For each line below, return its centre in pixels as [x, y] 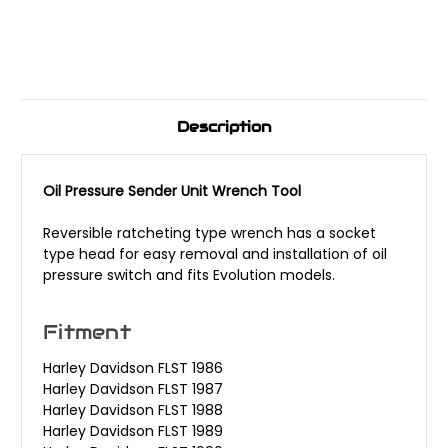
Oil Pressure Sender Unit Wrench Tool [172, 190]
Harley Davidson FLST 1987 [133, 389]
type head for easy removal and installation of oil [215, 253]
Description [224, 126]
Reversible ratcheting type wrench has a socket [209, 232]
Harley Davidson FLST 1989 [133, 431]
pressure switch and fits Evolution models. [189, 274]
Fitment [87, 332]
